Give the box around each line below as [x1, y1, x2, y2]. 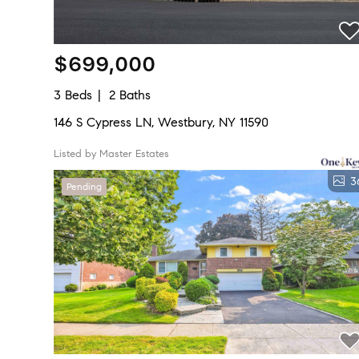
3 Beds [54, 87, 93, 103]
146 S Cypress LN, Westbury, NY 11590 [54, 115, 269, 130]
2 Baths [109, 87, 151, 103]
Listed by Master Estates [54, 147, 170, 160]
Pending [67, 180, 103, 192]
